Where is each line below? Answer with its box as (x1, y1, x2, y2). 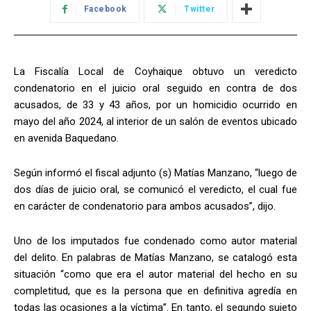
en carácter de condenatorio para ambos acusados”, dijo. (14, 200, 276, 213)
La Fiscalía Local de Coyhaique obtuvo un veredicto (14, 65, 297, 78)
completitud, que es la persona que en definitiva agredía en (14, 285, 297, 298)
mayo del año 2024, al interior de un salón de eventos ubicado (14, 115, 297, 128)
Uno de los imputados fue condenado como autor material (14, 235, 297, 248)
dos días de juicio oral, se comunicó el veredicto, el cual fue (14, 183, 297, 196)
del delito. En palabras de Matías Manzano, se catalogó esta (14, 251, 297, 264)
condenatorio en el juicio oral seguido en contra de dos (14, 82, 297, 95)
